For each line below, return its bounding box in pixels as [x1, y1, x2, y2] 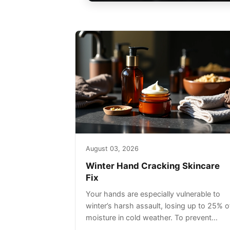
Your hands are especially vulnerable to [86, 189, 220, 198]
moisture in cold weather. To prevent [86, 213, 212, 222]
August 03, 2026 [86, 145, 139, 152]
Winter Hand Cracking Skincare [86, 161, 220, 171]
